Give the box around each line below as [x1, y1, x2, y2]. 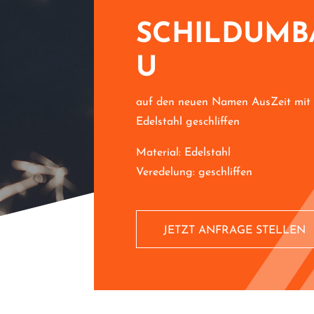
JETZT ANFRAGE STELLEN [163, 224, 306, 236]
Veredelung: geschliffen [136, 166, 253, 178]
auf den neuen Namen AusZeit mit [136, 96, 311, 108]
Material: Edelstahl [136, 146, 231, 158]
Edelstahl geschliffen [136, 116, 240, 128]
